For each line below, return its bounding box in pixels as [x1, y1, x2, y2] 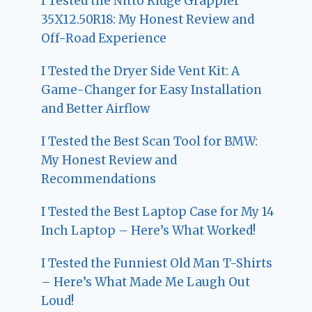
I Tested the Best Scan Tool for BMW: [41, 133, 258, 149]
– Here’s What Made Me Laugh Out [41, 274, 251, 290]
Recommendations [41, 171, 157, 187]
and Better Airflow [41, 100, 150, 116]
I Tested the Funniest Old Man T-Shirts [41, 255, 273, 271]
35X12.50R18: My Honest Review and [41, 11, 255, 27]
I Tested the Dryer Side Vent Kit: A [41, 63, 240, 79]
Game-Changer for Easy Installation [41, 81, 263, 97]
